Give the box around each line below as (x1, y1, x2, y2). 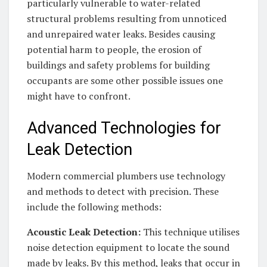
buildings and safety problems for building (27, 58, 210, 72)
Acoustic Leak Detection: (27, 225, 143, 239)
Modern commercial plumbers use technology (27, 169, 225, 183)
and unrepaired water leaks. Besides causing (27, 27, 215, 41)
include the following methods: (27, 200, 162, 214)
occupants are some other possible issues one (27, 74, 223, 88)
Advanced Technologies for (27, 118, 221, 138)
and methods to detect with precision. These (27, 185, 219, 198)
